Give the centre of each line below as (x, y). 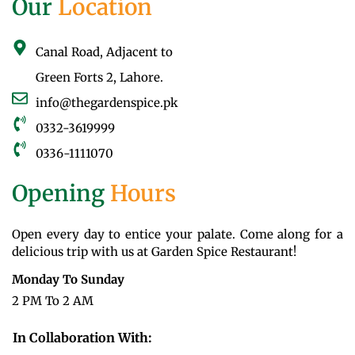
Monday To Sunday (68, 280)
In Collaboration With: (82, 338)
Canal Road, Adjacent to (104, 52)
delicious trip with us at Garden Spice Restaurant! (154, 252)
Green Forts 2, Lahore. (99, 78)
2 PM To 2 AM (53, 301)
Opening (58, 194)
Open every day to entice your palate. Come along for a (177, 235)
